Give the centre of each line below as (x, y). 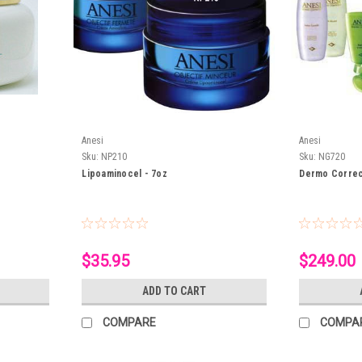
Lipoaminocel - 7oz (124, 174)
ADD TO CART (175, 291)
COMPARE (130, 323)
